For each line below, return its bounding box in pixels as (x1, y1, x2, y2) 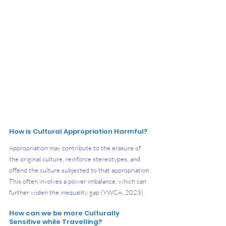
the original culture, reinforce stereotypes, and (9, 154, 142, 163)
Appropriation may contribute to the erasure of (9, 143, 142, 152)
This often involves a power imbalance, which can (9, 177, 148, 185)
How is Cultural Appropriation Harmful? (9, 126, 147, 136)
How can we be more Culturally (9, 208, 121, 218)
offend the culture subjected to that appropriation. (9, 165, 152, 174)
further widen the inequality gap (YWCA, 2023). (9, 188, 145, 196)
